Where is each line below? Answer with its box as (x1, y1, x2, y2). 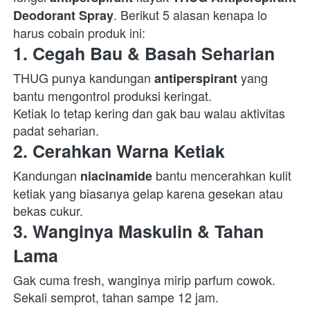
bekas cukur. (13, 201, 90, 220)
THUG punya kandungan (13, 69, 154, 87)
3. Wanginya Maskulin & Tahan (13, 219, 264, 244)
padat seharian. (13, 121, 106, 140)
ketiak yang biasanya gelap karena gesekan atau (13, 184, 283, 203)
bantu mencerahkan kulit (152, 166, 291, 185)
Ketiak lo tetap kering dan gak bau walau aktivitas (13, 104, 285, 122)
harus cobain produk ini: (13, 24, 152, 42)
